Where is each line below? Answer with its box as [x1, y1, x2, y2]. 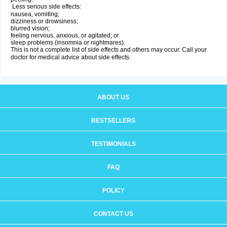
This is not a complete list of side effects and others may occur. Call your [11, 46, 207, 53]
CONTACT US [93, 210, 133, 217]
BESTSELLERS [91, 117, 135, 124]
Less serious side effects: [11, 3, 81, 10]
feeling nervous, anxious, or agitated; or [11, 32, 119, 39]
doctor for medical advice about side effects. [11, 54, 131, 61]
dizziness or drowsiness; [11, 18, 78, 25]
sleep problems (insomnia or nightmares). [11, 39, 125, 46]
